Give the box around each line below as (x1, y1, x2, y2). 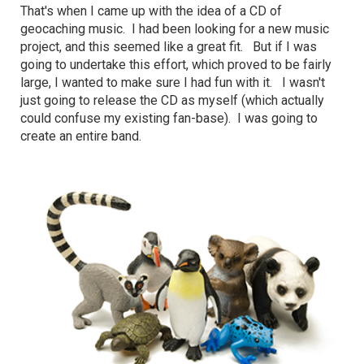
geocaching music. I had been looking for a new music (20, 21, 329, 37)
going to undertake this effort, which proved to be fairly (20, 57, 331, 73)
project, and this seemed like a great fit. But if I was (20, 39, 317, 55)
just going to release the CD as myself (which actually (20, 93, 324, 109)
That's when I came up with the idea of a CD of (20, 3, 282, 19)
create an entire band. (20, 128, 141, 145)
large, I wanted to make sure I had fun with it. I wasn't (20, 75, 325, 91)
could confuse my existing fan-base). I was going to (20, 110, 318, 127)
